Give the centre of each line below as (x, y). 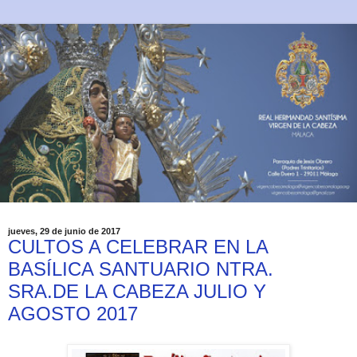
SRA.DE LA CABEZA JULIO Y (137, 291)
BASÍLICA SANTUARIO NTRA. (141, 269)
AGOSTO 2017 (73, 314)
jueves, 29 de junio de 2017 (64, 231)
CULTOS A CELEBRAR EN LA (138, 247)
